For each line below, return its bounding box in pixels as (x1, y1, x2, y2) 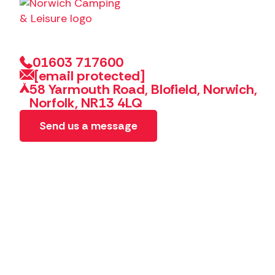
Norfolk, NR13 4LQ (29, 94, 143, 112)
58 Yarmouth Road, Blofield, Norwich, (29, 80, 258, 98)
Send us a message (39, 118, 137, 133)
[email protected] (34, 67, 145, 85)
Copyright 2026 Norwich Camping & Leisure (59, 255, 226, 265)
